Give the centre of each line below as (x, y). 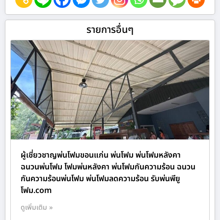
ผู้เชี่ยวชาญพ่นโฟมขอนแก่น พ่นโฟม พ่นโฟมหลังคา (101, 155)
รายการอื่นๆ (110, 30)
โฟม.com (36, 190)
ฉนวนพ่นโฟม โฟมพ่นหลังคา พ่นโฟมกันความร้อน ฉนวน (108, 167)
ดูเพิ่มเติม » (37, 207)
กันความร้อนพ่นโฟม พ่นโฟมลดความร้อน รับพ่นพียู (100, 179)
